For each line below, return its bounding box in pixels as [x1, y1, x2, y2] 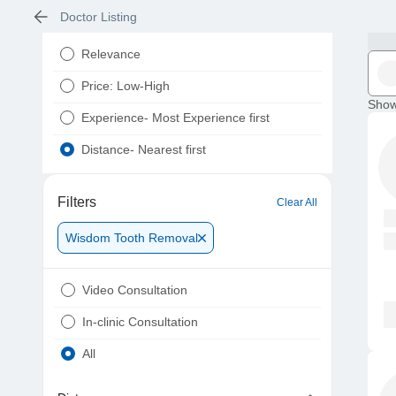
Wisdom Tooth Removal [65, 231, 198, 246]
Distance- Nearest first [81, 142, 206, 157]
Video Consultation [82, 283, 187, 298]
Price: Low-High [81, 79, 170, 94]
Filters [57, 194, 96, 210]
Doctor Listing [59, 9, 137, 24]
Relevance [81, 47, 141, 62]
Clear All [277, 196, 317, 209]
